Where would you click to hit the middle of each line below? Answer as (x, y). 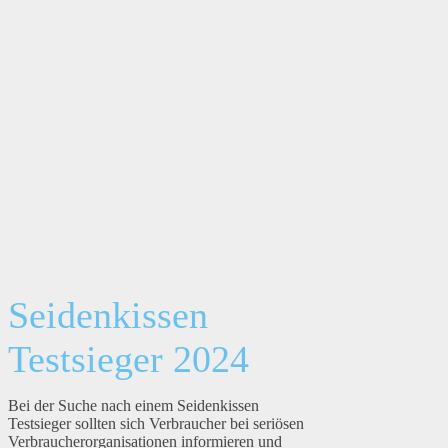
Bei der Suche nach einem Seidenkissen (133, 406)
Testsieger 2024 (128, 359)
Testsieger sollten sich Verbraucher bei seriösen (156, 424)
